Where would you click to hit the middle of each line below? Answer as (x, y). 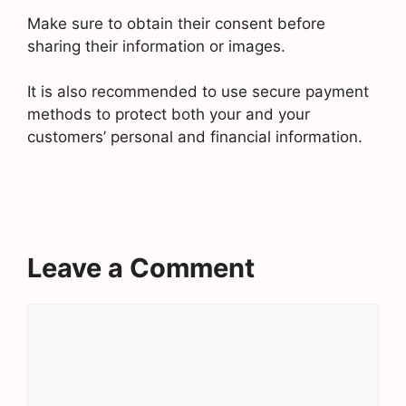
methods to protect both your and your (169, 114)
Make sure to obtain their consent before (176, 23)
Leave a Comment (141, 267)
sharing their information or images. (156, 46)
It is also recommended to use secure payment (198, 92)
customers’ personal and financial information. (195, 137)
